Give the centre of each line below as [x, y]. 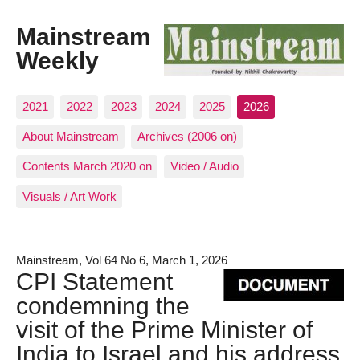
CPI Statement [94, 281]
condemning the [103, 305]
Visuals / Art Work [69, 196]
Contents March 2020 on [87, 166]
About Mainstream [70, 137]
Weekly [57, 61]
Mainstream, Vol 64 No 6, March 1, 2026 [122, 260]
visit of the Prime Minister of [164, 329]
